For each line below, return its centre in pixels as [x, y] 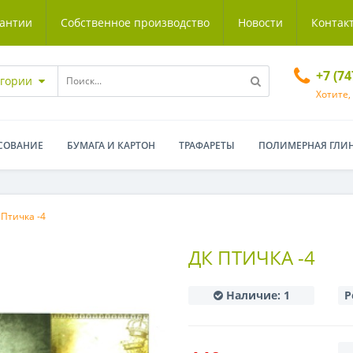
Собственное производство [135, 22]
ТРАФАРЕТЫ [207, 145]
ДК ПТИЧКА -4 [252, 257]
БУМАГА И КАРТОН [111, 145]
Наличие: [253, 295]
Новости [260, 22]
